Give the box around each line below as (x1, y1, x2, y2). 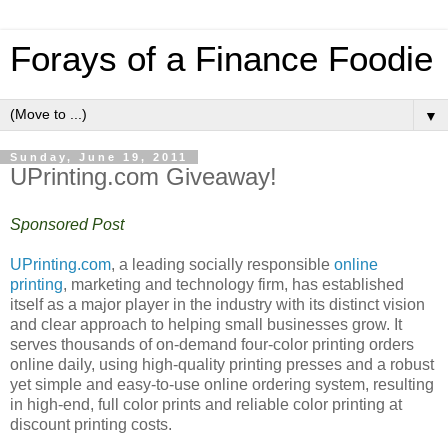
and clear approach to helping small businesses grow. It (10, 315, 402, 333)
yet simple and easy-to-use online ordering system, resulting (10, 375, 434, 393)
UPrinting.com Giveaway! (10, 163, 277, 190)
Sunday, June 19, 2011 (10, 151, 188, 163)
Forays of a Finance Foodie (10, 40, 433, 78)
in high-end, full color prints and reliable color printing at (10, 395, 402, 413)
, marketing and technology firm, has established (63, 275, 404, 293)
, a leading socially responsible (111, 255, 334, 273)
